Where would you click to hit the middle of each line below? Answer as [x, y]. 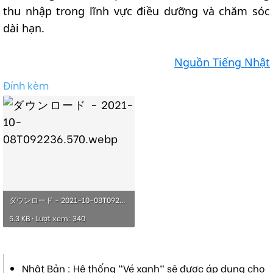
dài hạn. [24, 28]
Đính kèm [26, 85]
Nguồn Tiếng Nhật [222, 62]
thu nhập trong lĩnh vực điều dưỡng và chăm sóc [136, 11]
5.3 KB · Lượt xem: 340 [47, 218]
